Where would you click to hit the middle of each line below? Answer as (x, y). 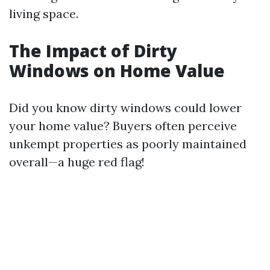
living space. (44, 14)
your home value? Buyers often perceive (123, 126)
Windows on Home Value (117, 71)
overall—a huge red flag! (77, 162)
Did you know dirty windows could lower (125, 108)
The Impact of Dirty (93, 51)
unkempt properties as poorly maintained (128, 144)
